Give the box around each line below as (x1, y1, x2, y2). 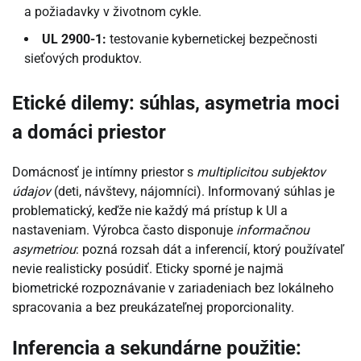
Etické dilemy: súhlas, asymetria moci (12, 92, 339, 115)
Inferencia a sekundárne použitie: (12, 336, 301, 359)
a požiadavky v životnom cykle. (24, 4, 201, 20)
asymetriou (12, 241, 76, 257)
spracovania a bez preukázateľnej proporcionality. (12, 299, 294, 315)
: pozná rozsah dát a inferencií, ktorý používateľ (76, 241, 344, 257)
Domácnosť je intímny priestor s (12, 164, 197, 180)
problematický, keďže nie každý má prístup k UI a (12, 202, 288, 218)
